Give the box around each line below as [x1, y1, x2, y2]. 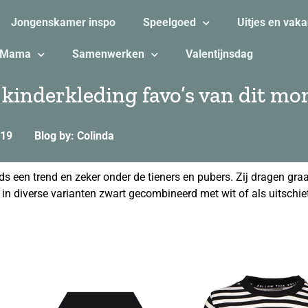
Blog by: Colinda [34, 129, 114, 142]
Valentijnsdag [185, 47, 253, 60]
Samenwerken [71, 47, 144, 60]
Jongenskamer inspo [10, 16, 115, 29]
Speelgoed [142, 16, 196, 29]
